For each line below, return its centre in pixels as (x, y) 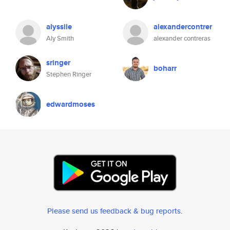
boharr (165, 68)
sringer (58, 63)
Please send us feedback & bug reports (114, 211)
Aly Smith (60, 38)
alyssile (59, 27)
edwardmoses (71, 104)
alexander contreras (182, 38)
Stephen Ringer (69, 74)
